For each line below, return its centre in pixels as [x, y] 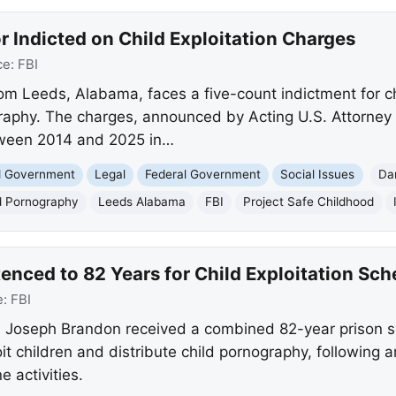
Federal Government [203, 175]
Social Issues [318, 175]
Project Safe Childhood [309, 202]
